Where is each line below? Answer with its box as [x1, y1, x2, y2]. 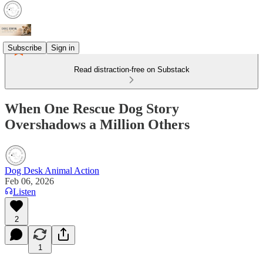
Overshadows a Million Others [5, 116, 190, 132]
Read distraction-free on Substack [73, 65, 190, 74]
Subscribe [8, 43, 42, 52]
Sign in [51, 43, 75, 52]
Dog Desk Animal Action [5, 165, 99, 176]
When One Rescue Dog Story [5, 100, 179, 116]
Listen [13, 186, 36, 197]
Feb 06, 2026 [5, 176, 54, 186]
